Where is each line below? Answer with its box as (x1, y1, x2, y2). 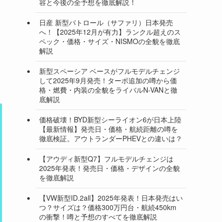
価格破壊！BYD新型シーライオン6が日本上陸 (39, 114, 181, 125)
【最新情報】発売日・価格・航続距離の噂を (39, 124, 178, 134)
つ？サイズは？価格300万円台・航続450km (39, 202, 176, 213)
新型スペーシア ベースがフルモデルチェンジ (39, 66, 180, 76)
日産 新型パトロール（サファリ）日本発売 (39, 17, 173, 28)
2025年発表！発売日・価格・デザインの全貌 (39, 163, 180, 173)
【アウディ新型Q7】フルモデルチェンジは (39, 154, 173, 164)
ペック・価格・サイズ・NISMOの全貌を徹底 (39, 36, 180, 47)
